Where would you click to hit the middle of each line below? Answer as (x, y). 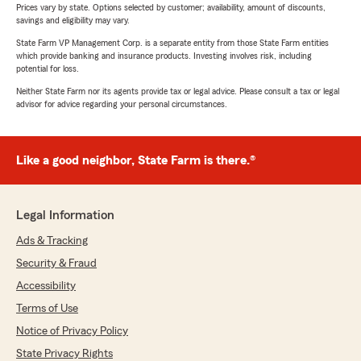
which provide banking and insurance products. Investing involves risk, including (164, 56)
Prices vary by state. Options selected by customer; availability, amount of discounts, (171, 8)
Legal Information (65, 216)
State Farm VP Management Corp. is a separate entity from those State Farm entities (172, 43)
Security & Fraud (56, 264)
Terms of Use (47, 309)
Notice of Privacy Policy (72, 332)
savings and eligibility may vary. (73, 21)
